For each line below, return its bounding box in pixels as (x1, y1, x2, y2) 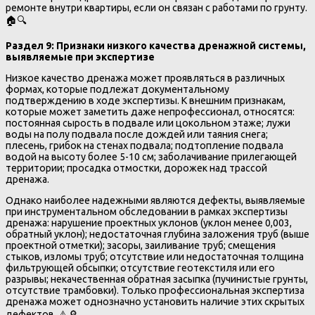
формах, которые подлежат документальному (6, 84, 229, 96)
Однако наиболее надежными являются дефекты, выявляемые (6, 195, 305, 207)
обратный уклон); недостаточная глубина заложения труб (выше (6, 229, 309, 240)
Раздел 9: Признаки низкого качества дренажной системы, (6, 40, 306, 52)
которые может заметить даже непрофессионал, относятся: (6, 106, 295, 118)
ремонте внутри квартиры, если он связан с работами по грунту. (6, 2, 307, 14)
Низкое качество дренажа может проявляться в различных (6, 72, 285, 84)
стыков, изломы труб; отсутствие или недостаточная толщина (6, 251, 304, 263)
